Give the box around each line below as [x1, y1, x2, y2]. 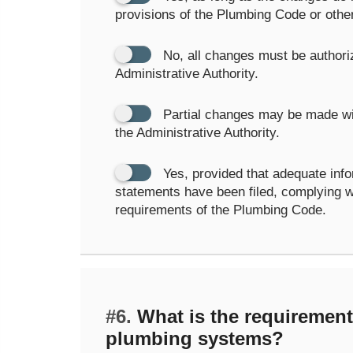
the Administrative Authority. [115, 125, 280, 140]
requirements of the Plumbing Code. [115, 203, 326, 217]
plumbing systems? [106, 328, 284, 349]
